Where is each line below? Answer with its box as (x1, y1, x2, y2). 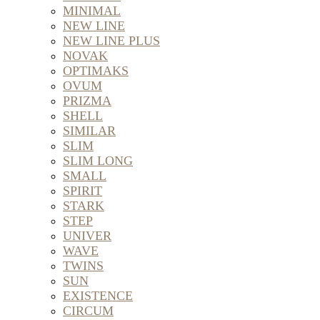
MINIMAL (63, 4, 121, 18)
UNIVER (63, 229, 111, 243)
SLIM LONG (63, 154, 133, 168)
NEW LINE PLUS (63, 34, 160, 48)
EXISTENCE (63, 289, 133, 303)
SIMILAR (63, 124, 116, 138)
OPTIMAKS (63, 64, 129, 78)
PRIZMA (63, 94, 111, 108)
